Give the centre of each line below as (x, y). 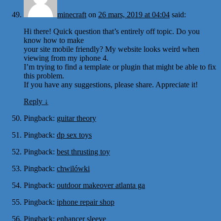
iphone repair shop (86, 202)
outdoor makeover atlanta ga (101, 185)
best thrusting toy (83, 151)
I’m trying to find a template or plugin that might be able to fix (120, 67)
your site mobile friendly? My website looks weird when (111, 49)
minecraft (72, 14)
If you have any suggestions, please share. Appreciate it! (111, 84)
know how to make (54, 40)
